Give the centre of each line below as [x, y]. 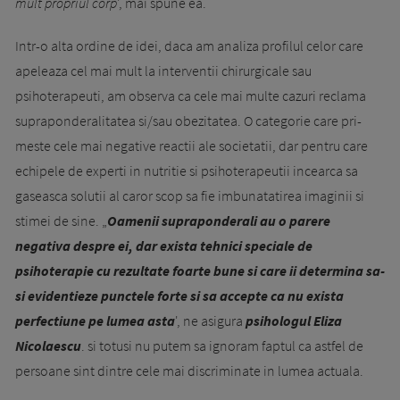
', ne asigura [210, 320]
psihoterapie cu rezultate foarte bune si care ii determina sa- [200, 270]
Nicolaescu [48, 345]
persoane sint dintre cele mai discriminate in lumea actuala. [189, 370]
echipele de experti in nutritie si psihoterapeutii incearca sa [187, 170]
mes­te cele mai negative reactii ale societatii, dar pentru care [192, 145]
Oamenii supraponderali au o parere [219, 220]
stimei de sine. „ [61, 220]
